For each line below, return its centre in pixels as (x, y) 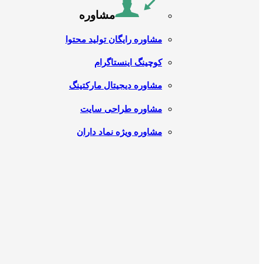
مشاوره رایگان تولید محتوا (114, 39)
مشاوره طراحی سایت (121, 109)
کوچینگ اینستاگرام (128, 63)
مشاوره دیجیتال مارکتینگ (115, 86)
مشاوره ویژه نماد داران (119, 132)
